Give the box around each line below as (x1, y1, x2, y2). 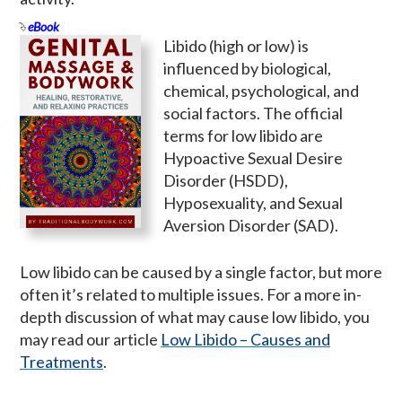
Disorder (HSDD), (163, 170, 288, 190)
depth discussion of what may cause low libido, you (20, 306, 370, 327)
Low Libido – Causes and (161, 328, 330, 349)
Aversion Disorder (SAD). (163, 214, 338, 235)
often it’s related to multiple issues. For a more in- (20, 284, 362, 304)
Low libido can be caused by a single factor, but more (20, 261, 382, 282)
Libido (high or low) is (163, 35, 309, 56)
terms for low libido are (163, 125, 323, 145)
